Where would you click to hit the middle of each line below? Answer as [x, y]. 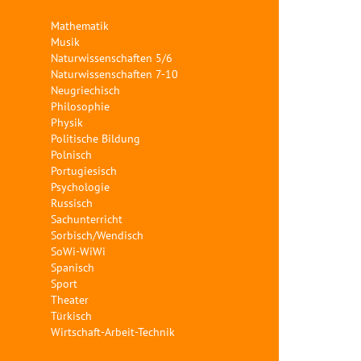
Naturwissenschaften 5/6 [112, 58]
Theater [70, 300]
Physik [67, 122]
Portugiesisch [84, 171]
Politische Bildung [95, 139]
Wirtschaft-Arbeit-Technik [113, 332]
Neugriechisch [85, 90]
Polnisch [71, 155]
